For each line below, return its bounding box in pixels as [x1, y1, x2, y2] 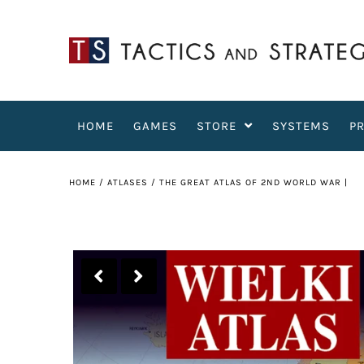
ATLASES [106, 177, 148, 188]
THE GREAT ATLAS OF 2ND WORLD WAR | [158, 177, 348, 188]
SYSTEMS [271, 119, 330, 133]
